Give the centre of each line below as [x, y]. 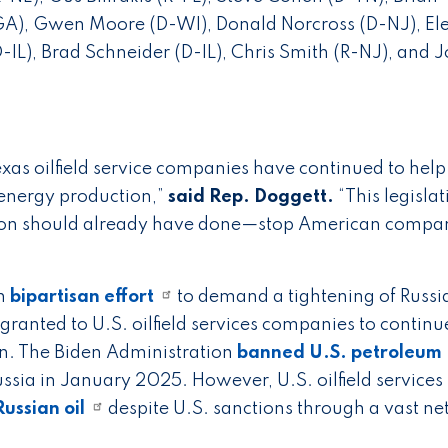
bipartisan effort [82, 297]
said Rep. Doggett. [253, 197]
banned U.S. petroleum [339, 353]
